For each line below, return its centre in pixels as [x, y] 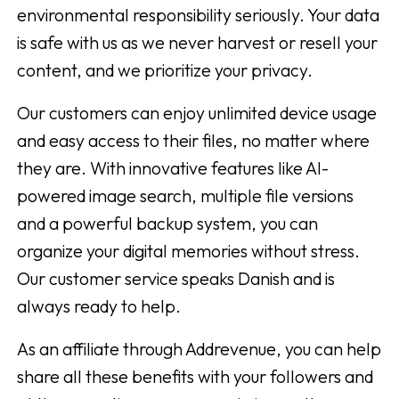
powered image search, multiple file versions [185, 196]
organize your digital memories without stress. [188, 251]
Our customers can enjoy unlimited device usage [197, 113]
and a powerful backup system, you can [167, 224]
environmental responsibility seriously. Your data [198, 15]
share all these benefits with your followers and [195, 377]
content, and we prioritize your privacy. [165, 70]
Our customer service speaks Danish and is [176, 279]
